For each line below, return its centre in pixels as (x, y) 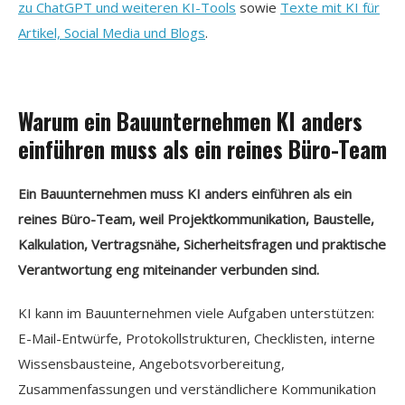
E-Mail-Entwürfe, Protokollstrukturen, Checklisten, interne (197, 338)
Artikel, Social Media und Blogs (112, 32)
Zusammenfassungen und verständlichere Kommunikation (197, 388)
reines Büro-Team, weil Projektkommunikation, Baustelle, (196, 218)
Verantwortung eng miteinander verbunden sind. (169, 269)
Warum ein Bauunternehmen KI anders (190, 120)
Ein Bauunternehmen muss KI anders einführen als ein (185, 193)
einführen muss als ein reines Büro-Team (202, 148)
